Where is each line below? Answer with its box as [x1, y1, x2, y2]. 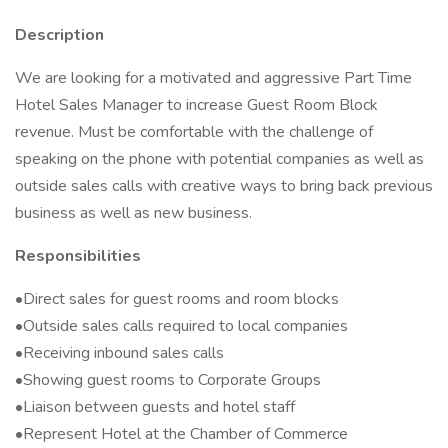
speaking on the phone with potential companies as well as [15, 148, 424, 170]
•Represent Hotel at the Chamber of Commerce [15, 423, 348, 445]
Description [15, 24, 104, 46]
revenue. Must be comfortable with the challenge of [15, 121, 373, 143]
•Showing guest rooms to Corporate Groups [15, 369, 321, 391]
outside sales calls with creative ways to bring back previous [15, 175, 433, 197]
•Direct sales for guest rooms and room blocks [15, 288, 339, 310]
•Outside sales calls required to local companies [15, 315, 348, 337]
